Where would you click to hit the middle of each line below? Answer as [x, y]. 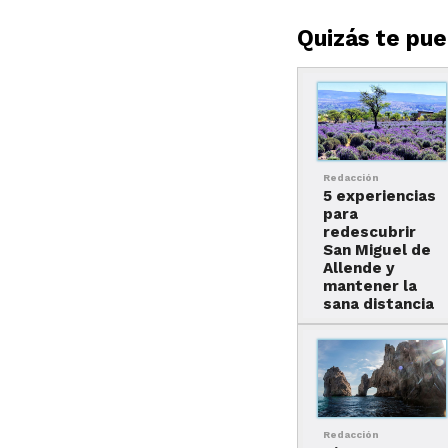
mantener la [370, 286]
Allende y [359, 268]
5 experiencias [380, 196]
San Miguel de [377, 250]
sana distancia [379, 304]
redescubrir [370, 232]
